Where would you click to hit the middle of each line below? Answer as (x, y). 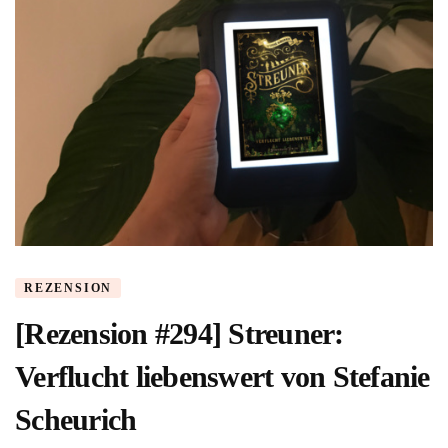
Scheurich (76, 420)
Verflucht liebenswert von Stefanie (222, 377)
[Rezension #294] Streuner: (179, 334)
